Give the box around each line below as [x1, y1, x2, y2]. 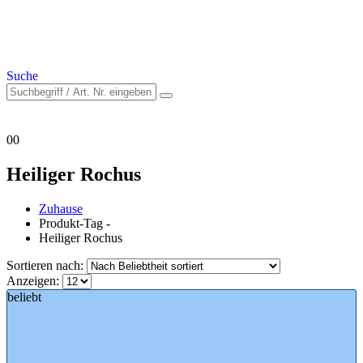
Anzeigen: [6, 273, 62, 288]
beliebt [7, 289, 41, 304]
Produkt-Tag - [39, 216, 113, 230]
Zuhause [39, 201, 83, 216]
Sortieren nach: [6, 258, 87, 272]
